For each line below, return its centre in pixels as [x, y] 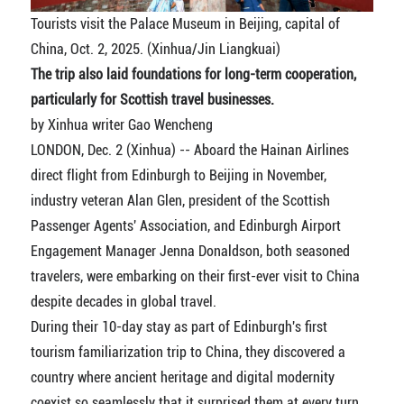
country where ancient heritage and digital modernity [182, 378]
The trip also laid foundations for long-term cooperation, [193, 75]
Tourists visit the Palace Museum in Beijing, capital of [185, 24]
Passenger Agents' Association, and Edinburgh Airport [185, 226]
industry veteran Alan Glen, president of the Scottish [180, 201]
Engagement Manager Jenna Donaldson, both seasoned [190, 252]
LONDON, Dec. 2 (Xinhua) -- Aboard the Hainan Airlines [189, 151]
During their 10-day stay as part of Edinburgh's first [179, 327]
